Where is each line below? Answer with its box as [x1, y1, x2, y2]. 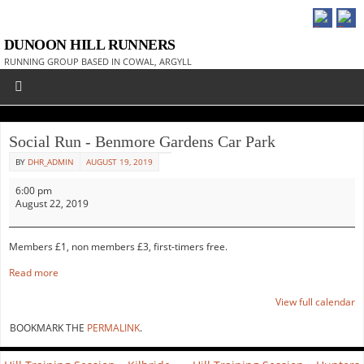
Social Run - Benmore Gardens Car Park [9, 132, 275, 150]
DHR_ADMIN [28, 156, 74, 167]
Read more [9, 266, 58, 279]
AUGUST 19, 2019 [86, 156, 153, 167]
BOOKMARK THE [10, 321, 87, 335]
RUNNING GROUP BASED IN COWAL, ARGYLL [4, 55, 192, 67]
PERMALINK [87, 321, 140, 335]
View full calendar [275, 295, 355, 309]
